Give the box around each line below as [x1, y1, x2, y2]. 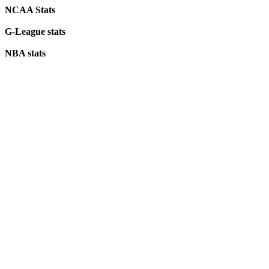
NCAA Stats [5, 5, 55, 15]
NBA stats [5, 48, 46, 58]
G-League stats [5, 26, 65, 37]
